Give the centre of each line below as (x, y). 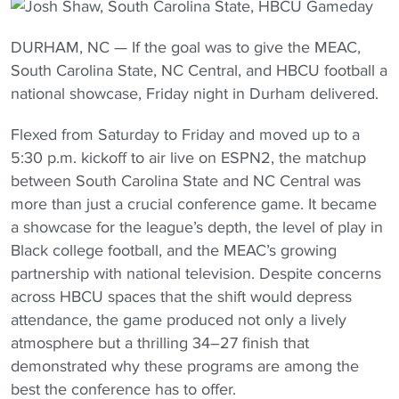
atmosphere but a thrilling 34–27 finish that (160, 343)
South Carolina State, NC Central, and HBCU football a (199, 70)
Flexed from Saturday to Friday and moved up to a (185, 134)
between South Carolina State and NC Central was (186, 181)
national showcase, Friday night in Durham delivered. (195, 94)
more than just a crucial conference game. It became (194, 204)
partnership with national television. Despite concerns (196, 273)
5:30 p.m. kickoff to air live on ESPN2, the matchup (188, 158)
